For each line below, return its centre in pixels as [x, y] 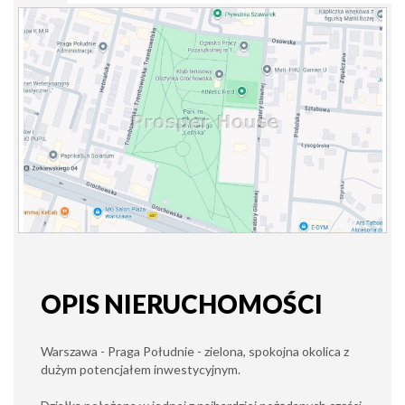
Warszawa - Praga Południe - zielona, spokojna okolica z [195, 351]
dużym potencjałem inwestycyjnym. [142, 369]
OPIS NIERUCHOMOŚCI [182, 304]
